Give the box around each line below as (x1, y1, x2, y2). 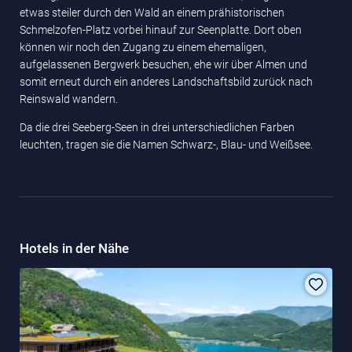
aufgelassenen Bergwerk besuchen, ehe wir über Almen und (20, 58, 307, 71)
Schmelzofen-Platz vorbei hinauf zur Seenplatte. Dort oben (20, 24, 302, 36)
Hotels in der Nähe (20, 240, 129, 256)
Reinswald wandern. (20, 93, 118, 105)
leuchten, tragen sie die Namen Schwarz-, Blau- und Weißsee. (20, 138, 313, 151)
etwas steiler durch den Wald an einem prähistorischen (20, 6, 284, 19)
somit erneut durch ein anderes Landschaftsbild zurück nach (20, 75, 313, 88)
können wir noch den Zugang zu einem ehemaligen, (20, 41, 266, 53)
